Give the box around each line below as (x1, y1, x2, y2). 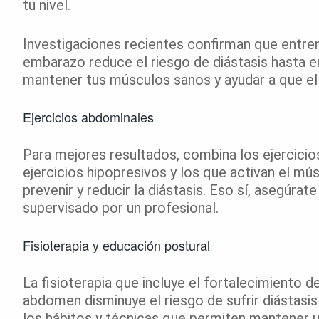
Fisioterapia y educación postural (23, 235, 210, 254)
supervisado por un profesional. (23, 199, 219, 216)
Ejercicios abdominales (23, 107, 154, 126)
